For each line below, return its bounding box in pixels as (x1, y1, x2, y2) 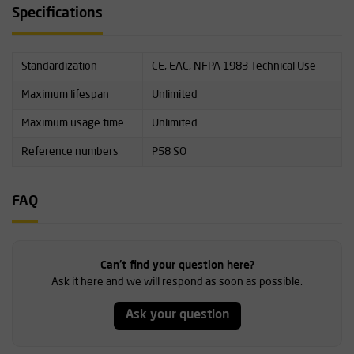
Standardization (21, 61, 97, 72)
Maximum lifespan (21, 89, 109, 100)
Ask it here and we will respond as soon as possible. (51, 277, 303, 288)
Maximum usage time (21, 118, 124, 129)
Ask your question (125, 309, 229, 322)
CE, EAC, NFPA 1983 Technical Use (151, 61, 316, 72)
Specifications (12, 6, 103, 21)
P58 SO (151, 146, 186, 157)
